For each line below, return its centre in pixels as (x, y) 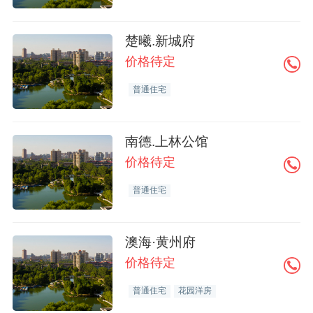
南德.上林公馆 (167, 141)
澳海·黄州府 (161, 242)
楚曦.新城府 (160, 41)
